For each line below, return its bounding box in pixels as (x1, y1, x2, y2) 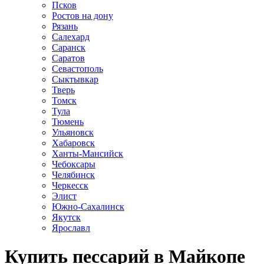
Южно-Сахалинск (52, 201, 124, 212)
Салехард (52, 31, 90, 42)
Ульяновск (52, 127, 94, 137)
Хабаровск (52, 137, 95, 148)
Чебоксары (52, 159, 95, 169)
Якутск (52, 212, 81, 222)
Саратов (52, 52, 85, 63)
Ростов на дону (52, 10, 113, 21)
